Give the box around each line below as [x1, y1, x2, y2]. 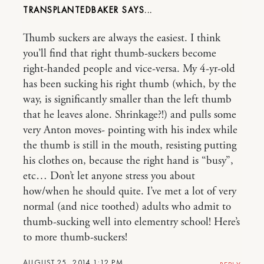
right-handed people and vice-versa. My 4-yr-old [23, 62, 235, 76]
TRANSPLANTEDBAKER [23, 4, 119, 16]
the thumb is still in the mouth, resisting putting [23, 138, 236, 153]
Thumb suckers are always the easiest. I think [23, 31, 220, 45]
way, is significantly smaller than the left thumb [23, 93, 232, 107]
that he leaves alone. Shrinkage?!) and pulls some [23, 108, 236, 122]
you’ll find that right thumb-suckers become [23, 47, 216, 61]
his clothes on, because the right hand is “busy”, [23, 154, 233, 168]
